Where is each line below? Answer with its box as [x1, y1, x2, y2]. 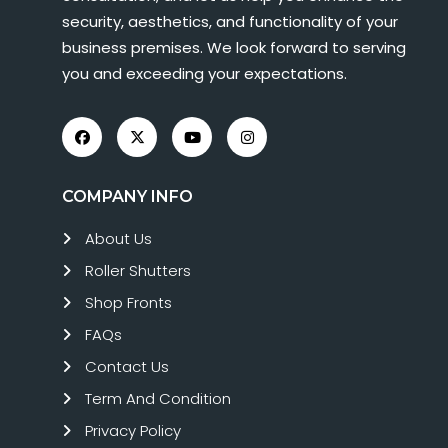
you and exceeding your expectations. [62, 63, 347, 85]
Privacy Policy [85, 420, 181, 442]
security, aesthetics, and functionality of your [62, 11, 398, 33]
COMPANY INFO [62, 187, 193, 207]
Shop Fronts [85, 292, 172, 314]
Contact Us [85, 356, 169, 378]
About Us [85, 228, 152, 250]
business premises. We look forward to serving [62, 37, 406, 59]
